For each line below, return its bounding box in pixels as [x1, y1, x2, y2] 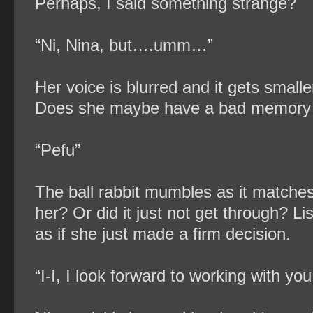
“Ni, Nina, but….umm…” [35, 36, 213, 54]
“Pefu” [35, 140, 80, 159]
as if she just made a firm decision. [35, 224, 291, 243]
